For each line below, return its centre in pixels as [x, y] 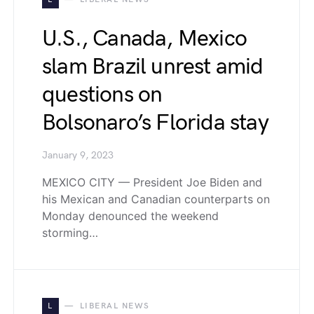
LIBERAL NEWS [115, 306]
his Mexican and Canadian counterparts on [156, 199]
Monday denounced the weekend [130, 216]
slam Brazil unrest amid [153, 67]
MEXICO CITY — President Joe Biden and [152, 182]
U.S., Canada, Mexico [144, 39]
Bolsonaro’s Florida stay [155, 123]
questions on [102, 95]
